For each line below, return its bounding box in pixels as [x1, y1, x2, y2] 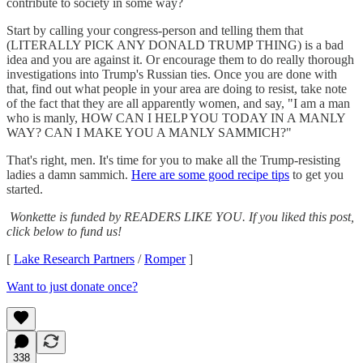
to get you [289, 167, 344, 181]
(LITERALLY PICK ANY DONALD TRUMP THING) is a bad [6, 37, 344, 52]
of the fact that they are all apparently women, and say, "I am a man [6, 96, 350, 110]
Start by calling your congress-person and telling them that [6, 23, 303, 37]
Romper [144, 251, 186, 266]
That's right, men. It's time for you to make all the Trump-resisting [6, 152, 340, 167]
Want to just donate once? [6, 279, 138, 293]
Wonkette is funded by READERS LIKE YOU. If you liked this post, [10, 209, 354, 224]
